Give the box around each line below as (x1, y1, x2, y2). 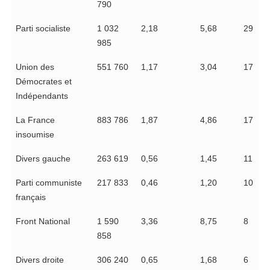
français (15, 192, 46, 202)
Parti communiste (15, 178, 82, 188)
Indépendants (15, 91, 68, 101)
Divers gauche (15, 154, 71, 164)
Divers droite (15, 255, 64, 265)
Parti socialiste (15, 24, 71, 34)
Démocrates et (15, 77, 72, 87)
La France (15, 115, 55, 125)
